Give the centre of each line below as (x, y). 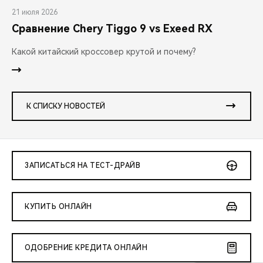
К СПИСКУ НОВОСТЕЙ (66, 107)
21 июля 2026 (35, 13)
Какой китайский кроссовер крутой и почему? (104, 52)
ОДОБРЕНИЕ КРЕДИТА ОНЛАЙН (86, 248)
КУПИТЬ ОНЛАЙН (58, 207)
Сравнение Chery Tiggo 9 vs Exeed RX (112, 29)
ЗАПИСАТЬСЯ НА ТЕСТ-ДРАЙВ (82, 166)
